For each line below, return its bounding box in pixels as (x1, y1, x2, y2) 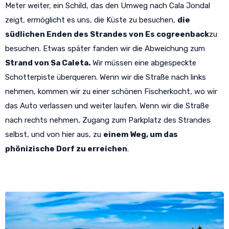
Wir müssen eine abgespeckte (90, 58, 196, 67)
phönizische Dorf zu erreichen (5, 144, 127, 153)
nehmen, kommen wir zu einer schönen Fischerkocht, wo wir (5, 87, 217, 96)
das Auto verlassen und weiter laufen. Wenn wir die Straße (5, 101, 209, 110)
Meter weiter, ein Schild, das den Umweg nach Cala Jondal (5, 1, 210, 10)
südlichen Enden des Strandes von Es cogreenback (5, 30, 209, 39)
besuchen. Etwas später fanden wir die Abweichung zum (5, 44, 205, 53)
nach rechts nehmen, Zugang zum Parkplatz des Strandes (5, 116, 211, 125)
